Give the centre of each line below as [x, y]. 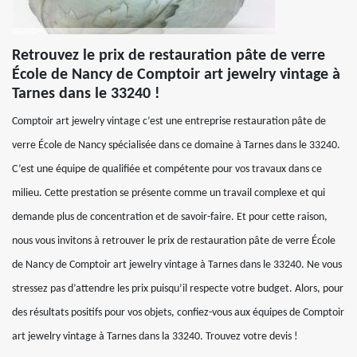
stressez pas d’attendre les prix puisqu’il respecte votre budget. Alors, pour [178, 289]
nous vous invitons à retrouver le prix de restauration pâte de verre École [174, 241]
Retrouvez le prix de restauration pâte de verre [169, 56]
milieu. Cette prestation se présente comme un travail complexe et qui [169, 193]
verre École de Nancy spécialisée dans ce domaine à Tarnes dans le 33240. [176, 145]
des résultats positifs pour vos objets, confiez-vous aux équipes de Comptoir [178, 313]
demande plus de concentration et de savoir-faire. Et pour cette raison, [170, 217]
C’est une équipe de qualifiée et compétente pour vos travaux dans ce [167, 169]
